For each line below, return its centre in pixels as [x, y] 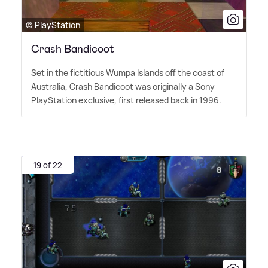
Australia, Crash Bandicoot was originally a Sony [123, 86]
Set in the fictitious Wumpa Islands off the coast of [128, 72]
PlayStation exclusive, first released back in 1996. [126, 100]
